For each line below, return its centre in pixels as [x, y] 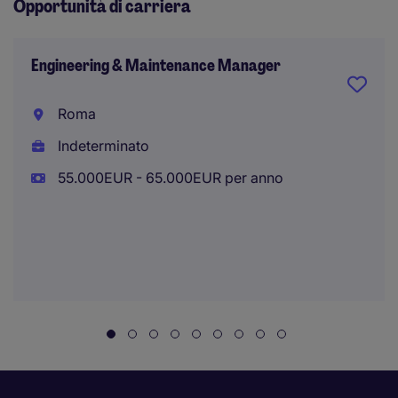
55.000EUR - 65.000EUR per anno [168, 178]
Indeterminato [101, 146]
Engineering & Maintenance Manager [156, 66]
